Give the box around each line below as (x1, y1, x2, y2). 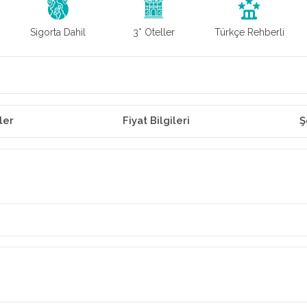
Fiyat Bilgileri (123, 114, 191, 127)
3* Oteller (132, 27, 175, 38)
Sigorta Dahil (29, 27, 86, 38)
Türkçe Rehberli (214, 27, 284, 38)
